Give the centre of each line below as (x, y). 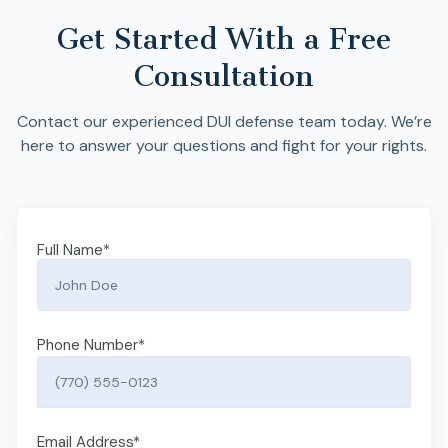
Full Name (70, 250)
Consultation (224, 75)
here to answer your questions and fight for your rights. (224, 145)
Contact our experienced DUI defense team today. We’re (224, 121)
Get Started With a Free (224, 38)
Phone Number (87, 345)
